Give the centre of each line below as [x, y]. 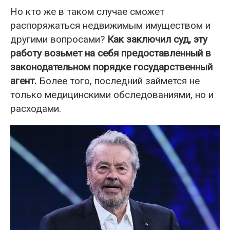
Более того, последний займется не [118, 81]
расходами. [36, 108]
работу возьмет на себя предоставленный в [111, 53]
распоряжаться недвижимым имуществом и [110, 25]
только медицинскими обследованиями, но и [112, 94]
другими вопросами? [59, 39]
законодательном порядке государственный [111, 67]
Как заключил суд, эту [157, 39]
